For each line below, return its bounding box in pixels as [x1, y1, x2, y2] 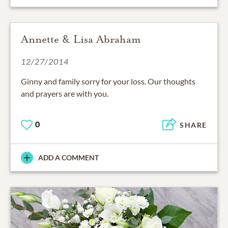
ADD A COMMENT [38, 153, 99, 162]
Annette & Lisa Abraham [21, 33, 141, 46]
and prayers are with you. [21, 89, 108, 99]
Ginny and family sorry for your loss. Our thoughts [21, 76, 195, 87]
